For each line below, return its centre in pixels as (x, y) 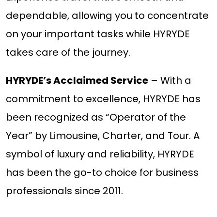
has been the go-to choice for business (102, 173)
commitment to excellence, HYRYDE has (103, 99)
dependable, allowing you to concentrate (107, 16)
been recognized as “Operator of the (96, 117)
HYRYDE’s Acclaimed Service (77, 81)
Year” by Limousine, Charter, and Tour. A (102, 136)
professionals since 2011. (64, 191)
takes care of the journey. (68, 53)
